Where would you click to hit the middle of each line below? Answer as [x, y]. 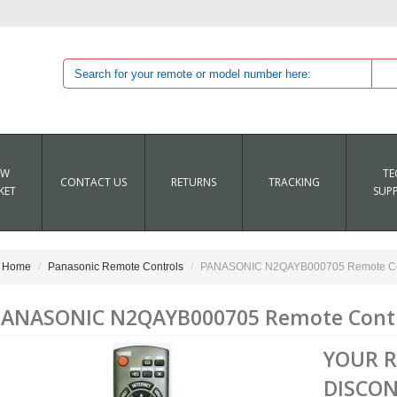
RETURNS [194, 182]
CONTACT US [93, 182]
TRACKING [294, 182]
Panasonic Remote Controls [115, 267]
